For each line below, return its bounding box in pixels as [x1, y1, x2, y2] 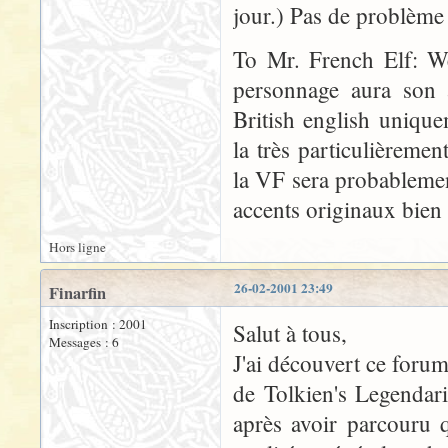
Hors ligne [49, 238, 106, 256]
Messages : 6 [49, 333, 119, 351]
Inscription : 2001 [49, 315, 147, 333]
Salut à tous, [233, 318, 347, 348]
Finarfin [49, 281, 106, 305]
